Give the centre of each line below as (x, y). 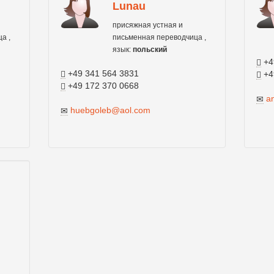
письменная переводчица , (159, 37)
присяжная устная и (147, 25)
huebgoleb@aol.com (110, 110)
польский (150, 50)
